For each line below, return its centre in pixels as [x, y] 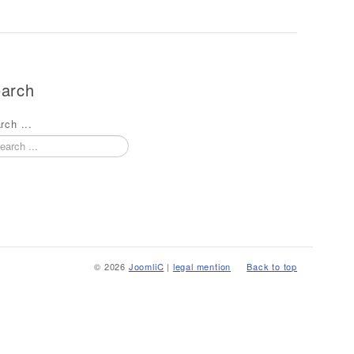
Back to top [272, 267]
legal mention [202, 267]
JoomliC [146, 267]
